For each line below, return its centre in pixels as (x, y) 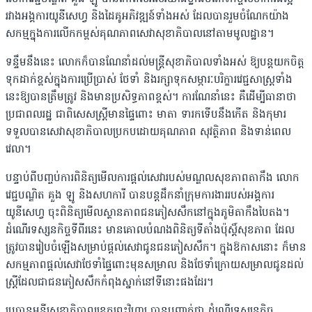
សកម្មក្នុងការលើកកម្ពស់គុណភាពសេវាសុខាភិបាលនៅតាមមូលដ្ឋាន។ (140, 34)
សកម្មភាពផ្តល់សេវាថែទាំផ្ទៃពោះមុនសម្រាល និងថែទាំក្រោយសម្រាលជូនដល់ (155, 266)
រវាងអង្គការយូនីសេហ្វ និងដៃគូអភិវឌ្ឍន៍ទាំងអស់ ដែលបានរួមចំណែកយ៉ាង (147, 17)
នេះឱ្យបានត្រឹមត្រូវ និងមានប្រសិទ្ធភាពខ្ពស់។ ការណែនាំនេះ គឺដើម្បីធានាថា (151, 98)
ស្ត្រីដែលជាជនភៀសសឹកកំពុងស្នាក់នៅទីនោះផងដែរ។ (109, 283)
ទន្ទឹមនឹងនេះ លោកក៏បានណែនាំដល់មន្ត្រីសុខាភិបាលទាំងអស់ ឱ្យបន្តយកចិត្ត (155, 63)
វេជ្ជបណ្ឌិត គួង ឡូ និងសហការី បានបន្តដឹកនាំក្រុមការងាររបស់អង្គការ (140, 196)
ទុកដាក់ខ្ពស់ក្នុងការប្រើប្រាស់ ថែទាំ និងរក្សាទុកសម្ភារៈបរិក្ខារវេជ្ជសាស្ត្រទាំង (149, 80)
